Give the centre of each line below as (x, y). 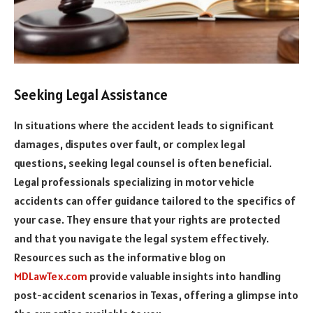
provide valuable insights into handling (184, 276)
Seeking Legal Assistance (91, 94)
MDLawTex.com (51, 276)
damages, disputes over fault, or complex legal (130, 144)
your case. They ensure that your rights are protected (147, 220)
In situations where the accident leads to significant (144, 125)
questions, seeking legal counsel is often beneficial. (143, 163)
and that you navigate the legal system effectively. (142, 239)
